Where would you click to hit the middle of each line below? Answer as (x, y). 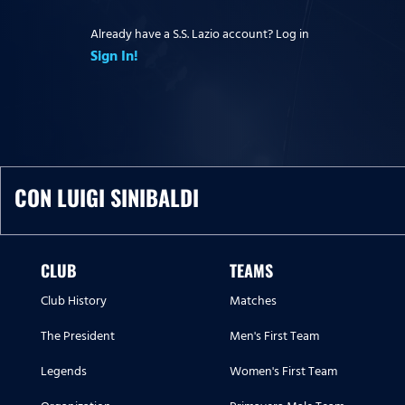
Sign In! (114, 56)
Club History (74, 301)
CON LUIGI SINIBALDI (107, 198)
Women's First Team (283, 372)
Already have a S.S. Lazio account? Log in (200, 33)
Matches (253, 301)
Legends (64, 372)
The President (78, 336)
